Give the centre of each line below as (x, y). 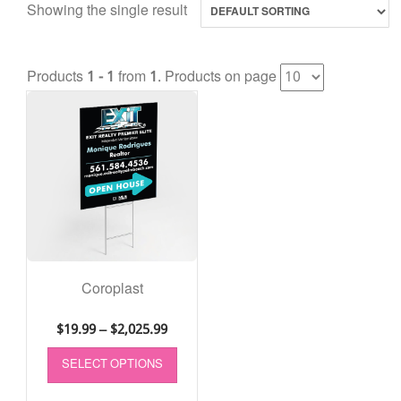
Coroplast (112, 290)
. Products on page (219, 78)
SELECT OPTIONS (112, 365)
